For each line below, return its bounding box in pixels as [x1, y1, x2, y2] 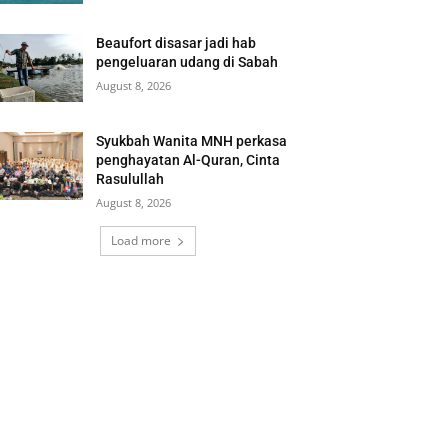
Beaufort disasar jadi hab [96, 35, 257, 52]
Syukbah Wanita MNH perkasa [96, 133, 288, 150]
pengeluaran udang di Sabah [96, 54, 279, 71]
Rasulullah [96, 171, 165, 188]
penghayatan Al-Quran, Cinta [96, 152, 281, 169]
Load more [111, 232, 171, 250]
